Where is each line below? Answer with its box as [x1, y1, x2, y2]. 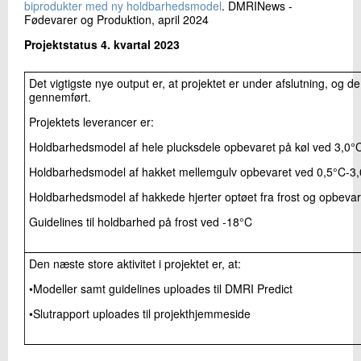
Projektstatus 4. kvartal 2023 [24, 36, 180, 53]
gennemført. [29, 89, 91, 106]
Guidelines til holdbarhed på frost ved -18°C [29, 214, 252, 230]
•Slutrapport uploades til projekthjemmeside [29, 305, 251, 322]
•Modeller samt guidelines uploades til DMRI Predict [29, 280, 293, 297]
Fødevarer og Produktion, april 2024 [24, 11, 209, 28]
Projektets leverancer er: [29, 114, 154, 131]
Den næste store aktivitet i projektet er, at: [29, 255, 241, 272]
